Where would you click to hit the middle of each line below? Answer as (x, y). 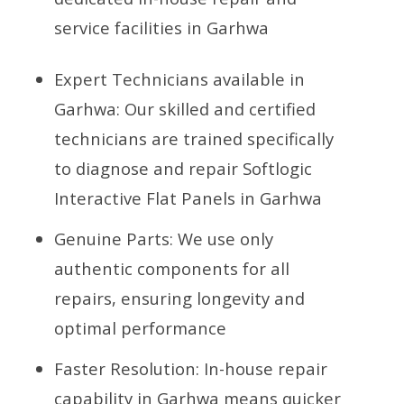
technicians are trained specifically (194, 138)
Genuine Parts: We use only (164, 238)
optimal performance (140, 327)
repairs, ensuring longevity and (179, 298)
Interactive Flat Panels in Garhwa (188, 197)
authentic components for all (172, 268)
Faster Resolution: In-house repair (191, 368)
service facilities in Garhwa (161, 27)
